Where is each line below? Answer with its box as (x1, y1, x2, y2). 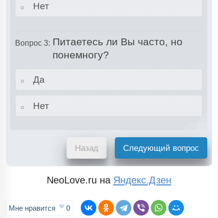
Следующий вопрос (123, 143, 200, 153)
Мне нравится (9, 204, 58, 213)
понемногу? (52, 49, 109, 60)
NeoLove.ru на (46, 175, 113, 186)
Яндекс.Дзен (113, 175, 171, 186)
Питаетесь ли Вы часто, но (52, 36, 182, 47)
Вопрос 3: (15, 38, 50, 47)
